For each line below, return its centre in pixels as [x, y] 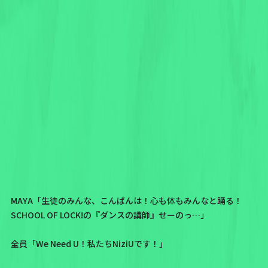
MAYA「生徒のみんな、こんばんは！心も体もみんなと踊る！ [126, 200]
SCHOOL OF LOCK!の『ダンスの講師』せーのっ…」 [109, 214]
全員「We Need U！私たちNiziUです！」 [89, 243]
